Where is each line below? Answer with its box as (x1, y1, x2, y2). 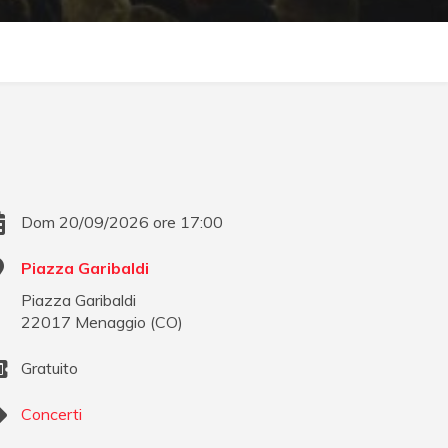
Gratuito (21, 358, 79, 379)
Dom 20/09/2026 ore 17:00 (21, 212, 224, 233)
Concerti (21, 404, 83, 425)
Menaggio (75, 312, 147, 333)
